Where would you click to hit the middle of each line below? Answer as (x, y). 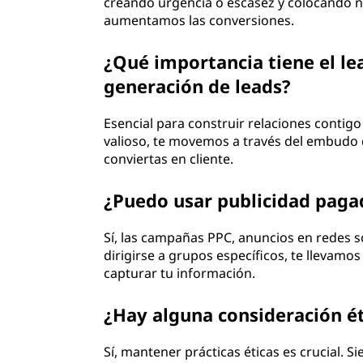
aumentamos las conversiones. (199, 20)
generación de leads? (198, 86)
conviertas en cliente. (169, 159)
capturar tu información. (180, 273)
